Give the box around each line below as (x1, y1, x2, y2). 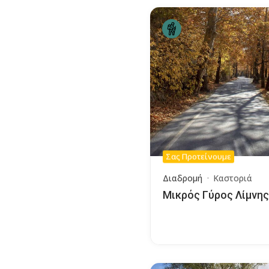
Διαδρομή (163, 172, 202, 184)
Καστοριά (213, 172, 252, 184)
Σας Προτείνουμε (166, 151, 231, 162)
